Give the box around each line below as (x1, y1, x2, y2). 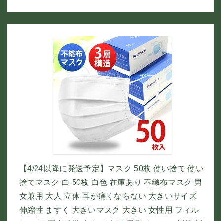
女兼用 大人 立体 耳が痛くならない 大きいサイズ (19, 192, 197, 200)
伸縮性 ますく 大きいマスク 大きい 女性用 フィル (19, 206, 199, 214)
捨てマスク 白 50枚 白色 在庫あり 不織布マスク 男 (19, 178, 202, 186)
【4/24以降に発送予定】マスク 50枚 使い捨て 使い (19, 164, 204, 173)
